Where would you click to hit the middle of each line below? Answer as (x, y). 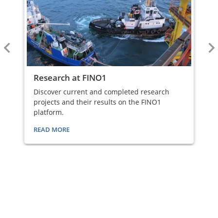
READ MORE (52, 130)
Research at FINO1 (70, 77)
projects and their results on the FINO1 (97, 102)
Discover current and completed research (101, 92)
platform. (49, 112)
